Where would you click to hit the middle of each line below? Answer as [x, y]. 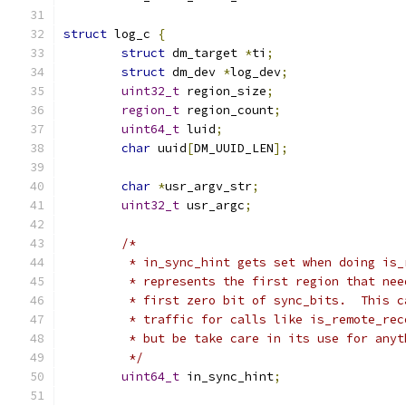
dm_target [205, 53]
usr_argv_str [208, 186]
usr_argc [212, 205]
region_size [223, 91]
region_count [227, 110]
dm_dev [194, 72]
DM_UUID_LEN [234, 148]
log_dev [256, 72]
